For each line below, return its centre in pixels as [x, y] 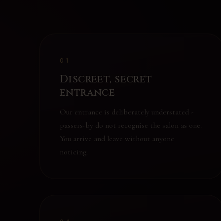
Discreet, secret [106, 79]
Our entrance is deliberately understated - [127, 112]
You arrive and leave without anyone [117, 139]
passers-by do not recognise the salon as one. [131, 125]
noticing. [74, 152]
